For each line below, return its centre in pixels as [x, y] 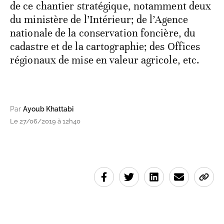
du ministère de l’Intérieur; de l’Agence [99, 19]
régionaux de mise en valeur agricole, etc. [105, 60]
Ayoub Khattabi [48, 109]
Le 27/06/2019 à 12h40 [45, 121]
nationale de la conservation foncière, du [103, 33]
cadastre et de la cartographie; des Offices [105, 46]
